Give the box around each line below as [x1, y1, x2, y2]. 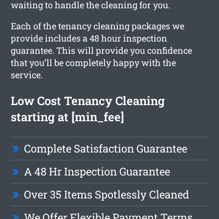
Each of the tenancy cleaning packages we [11, 20, 185, 32]
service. [11, 68, 43, 81]
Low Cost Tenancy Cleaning [11, 92, 165, 109]
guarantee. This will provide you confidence [11, 44, 193, 56]
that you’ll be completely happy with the [11, 56, 176, 68]
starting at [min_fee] [11, 109, 125, 125]
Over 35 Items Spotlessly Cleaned [24, 187, 190, 201]
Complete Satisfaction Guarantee [24, 141, 188, 155]
